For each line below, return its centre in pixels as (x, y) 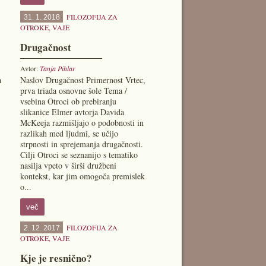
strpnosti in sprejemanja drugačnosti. (81, 144)
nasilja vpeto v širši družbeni (68, 165)
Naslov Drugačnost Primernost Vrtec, (83, 80)
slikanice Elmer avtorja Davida (72, 112)
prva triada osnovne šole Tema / (73, 91)
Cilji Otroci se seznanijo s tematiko (79, 155)
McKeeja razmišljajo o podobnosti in (82, 123)
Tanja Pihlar (57, 68)
